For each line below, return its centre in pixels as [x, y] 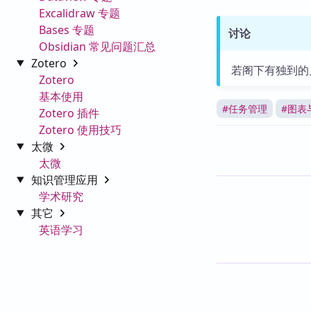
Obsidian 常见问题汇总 [97, 46]
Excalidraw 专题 [79, 13]
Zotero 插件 [69, 113]
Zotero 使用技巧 [80, 129]
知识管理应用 [66, 179]
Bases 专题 [67, 30]
